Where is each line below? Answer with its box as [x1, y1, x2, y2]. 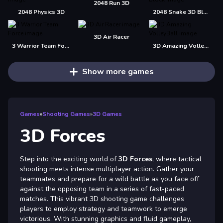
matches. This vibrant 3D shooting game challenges [20, 194, 184, 204]
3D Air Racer [93, 33, 129, 41]
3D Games [93, 110, 122, 118]
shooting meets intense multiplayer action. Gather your [20, 164, 194, 174]
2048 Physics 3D [17, 8, 65, 16]
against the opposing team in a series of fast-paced [20, 184, 184, 194]
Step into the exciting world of [20, 154, 118, 164]
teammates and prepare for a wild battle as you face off [20, 174, 199, 184]
